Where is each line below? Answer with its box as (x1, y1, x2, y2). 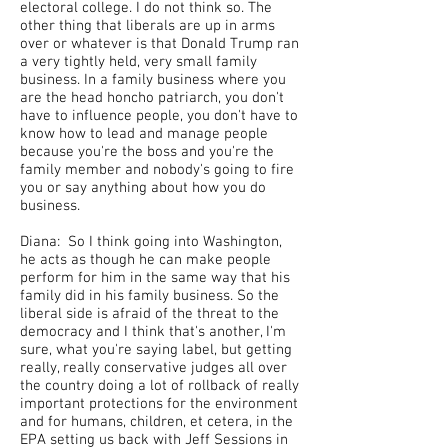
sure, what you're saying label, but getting (20, 341, 292, 359)
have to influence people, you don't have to (20, 107, 298, 125)
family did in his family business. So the (20, 287, 279, 305)
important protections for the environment (20, 395, 298, 413)
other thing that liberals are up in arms (20, 17, 275, 35)
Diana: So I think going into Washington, (20, 233, 282, 251)
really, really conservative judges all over (20, 359, 287, 377)
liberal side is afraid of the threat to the (20, 305, 279, 323)
